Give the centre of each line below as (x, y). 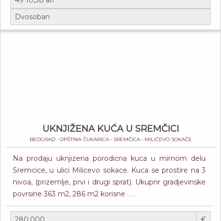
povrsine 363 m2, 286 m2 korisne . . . (74, 194)
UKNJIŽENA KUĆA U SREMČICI (110, 129)
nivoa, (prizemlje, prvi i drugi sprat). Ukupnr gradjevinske (109, 182)
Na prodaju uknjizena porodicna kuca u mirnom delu (109, 158)
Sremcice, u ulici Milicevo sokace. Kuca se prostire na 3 (109, 170)
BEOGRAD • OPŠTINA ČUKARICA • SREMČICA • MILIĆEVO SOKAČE (110, 139)
